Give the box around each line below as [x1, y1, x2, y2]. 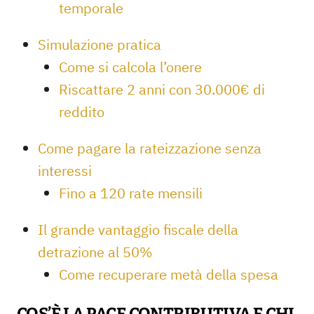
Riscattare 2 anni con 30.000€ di [59, 80, 265, 99]
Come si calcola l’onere [59, 57, 202, 76]
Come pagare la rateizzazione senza [38, 139, 261, 158]
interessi [38, 161, 92, 180]
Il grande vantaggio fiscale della [38, 220, 238, 239]
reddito [59, 102, 104, 121]
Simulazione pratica [38, 35, 161, 54]
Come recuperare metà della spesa [59, 265, 278, 284]
